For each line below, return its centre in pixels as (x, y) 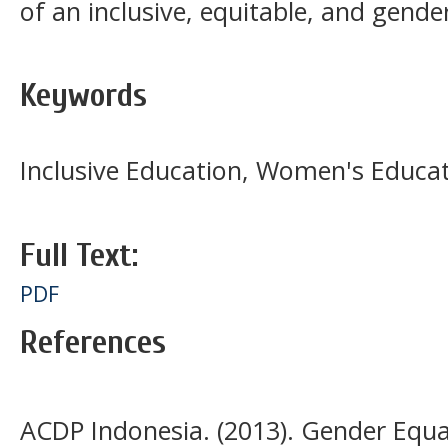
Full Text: (79, 255)
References (93, 342)
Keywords (83, 95)
